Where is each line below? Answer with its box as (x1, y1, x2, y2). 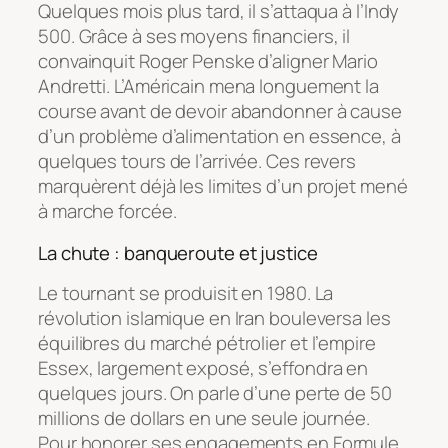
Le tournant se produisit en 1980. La (38, 280, 334, 307)
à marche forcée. (38, 198, 177, 225)
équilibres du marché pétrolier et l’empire (38, 330, 376, 357)
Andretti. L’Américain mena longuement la (38, 73, 379, 100)
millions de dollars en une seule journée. (38, 405, 370, 432)
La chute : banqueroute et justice (38, 239, 318, 266)
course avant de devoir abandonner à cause (38, 98, 402, 125)
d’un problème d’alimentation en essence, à (38, 123, 401, 150)
